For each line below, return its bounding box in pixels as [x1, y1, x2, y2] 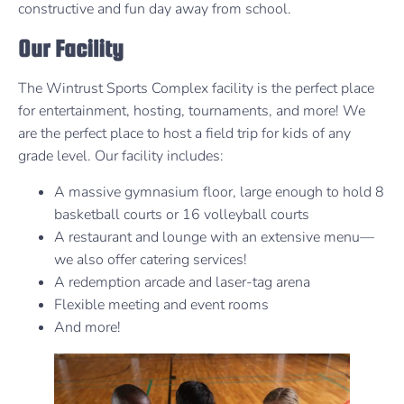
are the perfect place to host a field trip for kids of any [18, 124, 351, 144]
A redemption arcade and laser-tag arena [54, 271, 310, 292]
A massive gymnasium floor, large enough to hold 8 [54, 181, 384, 202]
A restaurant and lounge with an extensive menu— [54, 226, 374, 247]
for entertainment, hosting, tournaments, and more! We [18, 101, 365, 122]
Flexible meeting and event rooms [54, 294, 269, 315]
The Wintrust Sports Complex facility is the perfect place [18, 78, 374, 99]
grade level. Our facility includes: [18, 146, 227, 167]
